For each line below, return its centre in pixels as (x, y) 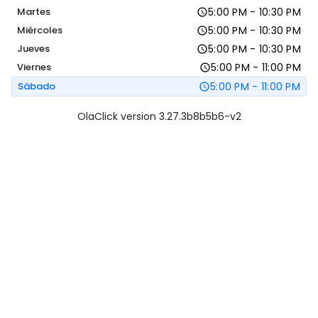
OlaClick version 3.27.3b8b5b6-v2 (159, 116)
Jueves (33, 49)
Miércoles (40, 30)
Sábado (37, 86)
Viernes (34, 67)
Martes (34, 12)
